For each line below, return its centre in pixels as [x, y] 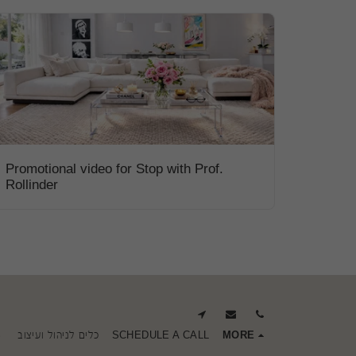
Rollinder [32, 185]
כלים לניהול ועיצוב [58, 335]
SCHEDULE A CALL [161, 335]
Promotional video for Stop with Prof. [114, 169]
